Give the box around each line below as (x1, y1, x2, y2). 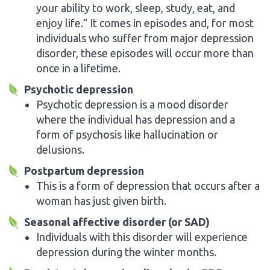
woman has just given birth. (36, 194, 166, 207)
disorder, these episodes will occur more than (36, 46, 254, 59)
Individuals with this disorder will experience (36, 230, 248, 243)
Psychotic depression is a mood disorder (36, 98, 228, 110)
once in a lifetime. (36, 61, 121, 74)
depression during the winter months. (36, 245, 216, 258)
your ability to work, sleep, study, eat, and (36, 1, 235, 14)
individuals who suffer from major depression (36, 31, 254, 44)
